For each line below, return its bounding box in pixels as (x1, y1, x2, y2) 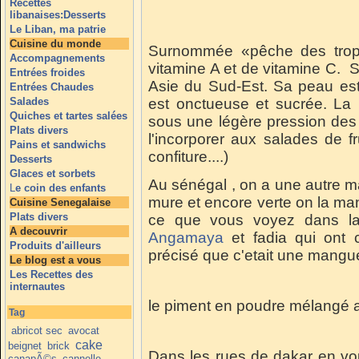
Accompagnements (10, 52, 105, 64)
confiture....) (148, 148, 228, 165)
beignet (8, 339, 42, 352)
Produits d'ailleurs (10, 240, 101, 252)
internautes (10, 280, 65, 292)
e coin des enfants (15, 182, 106, 194)
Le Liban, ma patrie (10, 23, 106, 35)
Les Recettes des (10, 268, 93, 280)
